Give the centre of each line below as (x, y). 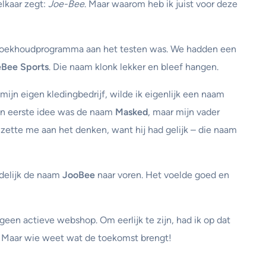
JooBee (79, 175)
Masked (132, 112)
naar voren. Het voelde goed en (162, 175)
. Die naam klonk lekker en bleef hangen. (134, 67)
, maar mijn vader (184, 112)
